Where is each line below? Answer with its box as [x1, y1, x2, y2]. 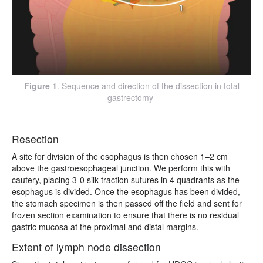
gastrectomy [107, 91, 156, 103]
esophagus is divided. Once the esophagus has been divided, [12, 185, 240, 197]
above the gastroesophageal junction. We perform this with [12, 161, 230, 174]
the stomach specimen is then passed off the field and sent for [12, 197, 242, 209]
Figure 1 [23, 79, 57, 92]
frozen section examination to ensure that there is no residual [12, 208, 239, 221]
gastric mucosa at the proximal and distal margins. [12, 220, 198, 232]
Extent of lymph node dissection [12, 239, 161, 254]
